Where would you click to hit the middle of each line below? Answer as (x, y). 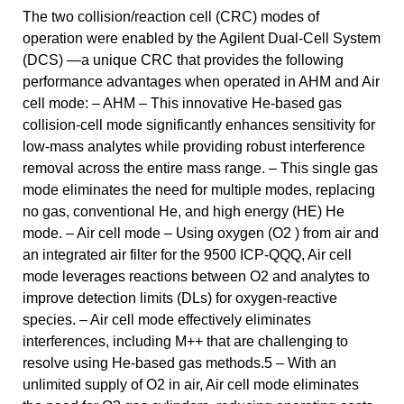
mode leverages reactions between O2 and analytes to (196, 276)
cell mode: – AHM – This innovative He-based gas (182, 103)
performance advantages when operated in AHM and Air (201, 81)
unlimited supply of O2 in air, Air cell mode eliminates (191, 384)
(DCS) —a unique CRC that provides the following (183, 60)
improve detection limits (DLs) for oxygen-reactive (180, 298)
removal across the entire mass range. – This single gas (200, 168)
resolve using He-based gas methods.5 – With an (179, 363)
